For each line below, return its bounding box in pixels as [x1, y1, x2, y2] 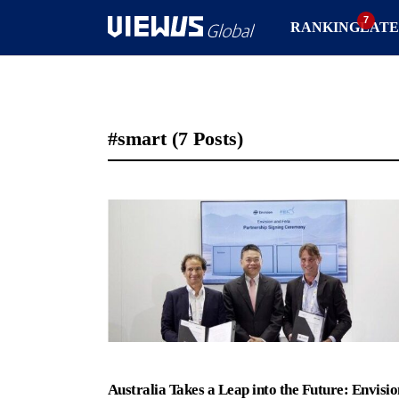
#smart [108, 127, 172, 150]
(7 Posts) [172, 127, 243, 150]
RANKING [289, 19, 360, 35]
